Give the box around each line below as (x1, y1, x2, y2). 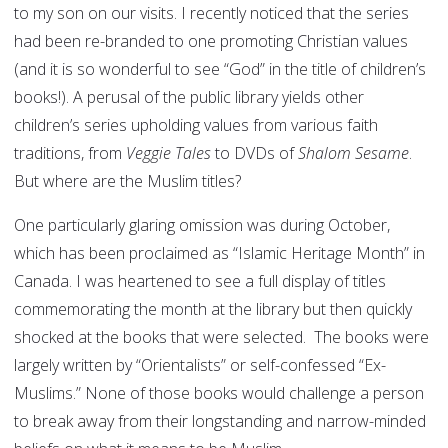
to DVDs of (211, 142, 298, 165)
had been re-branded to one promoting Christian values (14, 30, 408, 53)
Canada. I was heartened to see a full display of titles (14, 270, 386, 293)
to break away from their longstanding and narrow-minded (14, 410, 426, 433)
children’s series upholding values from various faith (14, 114, 378, 137)
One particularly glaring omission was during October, (14, 214, 390, 237)
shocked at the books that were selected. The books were (14, 326, 429, 349)
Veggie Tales (126, 142, 211, 165)
